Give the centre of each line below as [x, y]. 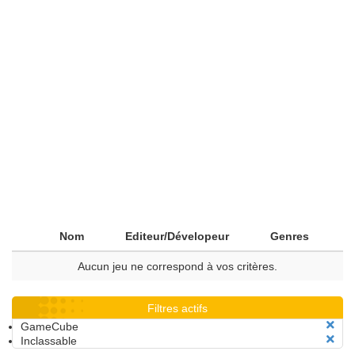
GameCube [50, 326]
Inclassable [49, 341]
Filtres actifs [177, 308]
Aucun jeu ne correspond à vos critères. [177, 266]
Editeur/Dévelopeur [177, 236]
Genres [290, 236]
